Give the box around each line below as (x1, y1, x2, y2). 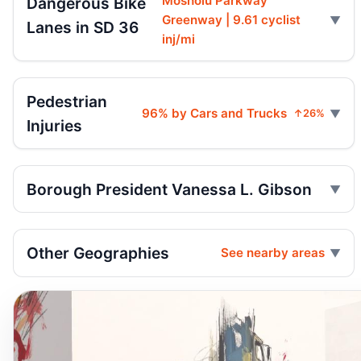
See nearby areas (221, 245, 325, 261)
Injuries (27, 115, 82, 135)
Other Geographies (27, 243, 169, 263)
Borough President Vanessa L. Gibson (27, 179, 312, 199)
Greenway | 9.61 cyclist (161, 12, 301, 28)
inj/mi (161, 31, 195, 48)
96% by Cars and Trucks (142, 105, 287, 121)
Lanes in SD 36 (27, 18, 139, 38)
